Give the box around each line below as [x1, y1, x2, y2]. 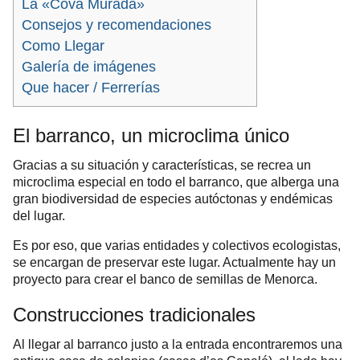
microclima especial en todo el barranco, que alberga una [13, 175, 339, 190]
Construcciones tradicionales [13, 304, 256, 326]
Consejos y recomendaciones [22, 17, 211, 34]
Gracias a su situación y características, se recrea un [13, 158, 311, 173]
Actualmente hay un [223, 256, 336, 270]
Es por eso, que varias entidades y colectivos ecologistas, [13, 239, 341, 253]
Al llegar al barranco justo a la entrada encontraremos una [13, 337, 342, 352]
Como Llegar [22, 38, 104, 55]
